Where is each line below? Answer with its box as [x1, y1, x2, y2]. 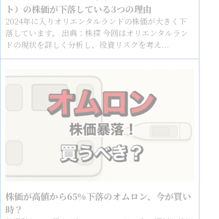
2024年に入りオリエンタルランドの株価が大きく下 [5, 15, 187, 27]
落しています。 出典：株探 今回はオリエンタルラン [5, 27, 189, 39]
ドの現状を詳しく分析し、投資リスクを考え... [5, 39, 170, 50]
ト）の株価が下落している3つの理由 [5, 2, 152, 15]
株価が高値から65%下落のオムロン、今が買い [5, 190, 192, 203]
